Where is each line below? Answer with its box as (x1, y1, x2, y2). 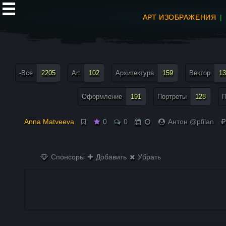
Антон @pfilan (168, 118, 214, 126)
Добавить (94, 153, 127, 161)
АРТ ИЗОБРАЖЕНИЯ (142, 13, 216, 21)
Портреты (157, 93, 187, 100)
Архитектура (116, 69, 154, 77)
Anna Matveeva (24, 118, 75, 126)
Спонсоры (49, 153, 85, 161)
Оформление (82, 93, 122, 100)
